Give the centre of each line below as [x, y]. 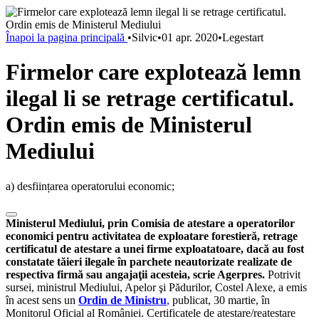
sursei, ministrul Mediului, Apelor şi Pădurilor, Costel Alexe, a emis [156, 287]
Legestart [243, 37]
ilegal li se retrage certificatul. [150, 99]
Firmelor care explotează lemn [153, 72]
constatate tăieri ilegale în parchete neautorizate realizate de [149, 261]
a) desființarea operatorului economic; [90, 186]
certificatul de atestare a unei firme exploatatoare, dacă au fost [155, 249]
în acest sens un [42, 300]
